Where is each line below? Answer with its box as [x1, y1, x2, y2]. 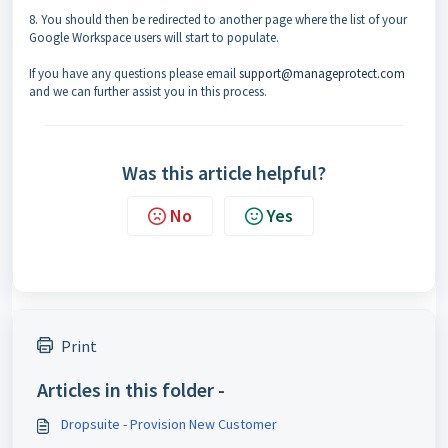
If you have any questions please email [29, 64, 239, 82]
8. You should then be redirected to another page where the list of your [29, 10, 407, 28]
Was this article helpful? [122, 159, 326, 185]
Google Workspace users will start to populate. [29, 28, 279, 46]
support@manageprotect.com [239, 64, 405, 82]
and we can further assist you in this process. [29, 82, 267, 100]
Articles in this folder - [37, 376, 225, 402]
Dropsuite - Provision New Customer [61, 414, 277, 433]
